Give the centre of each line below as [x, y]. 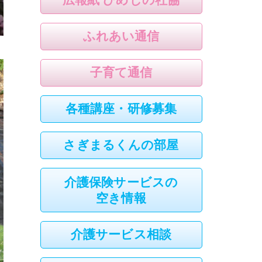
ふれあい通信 [121, 36]
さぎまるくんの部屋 [121, 145]
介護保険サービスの [121, 182]
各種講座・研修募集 [121, 108]
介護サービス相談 [121, 234]
